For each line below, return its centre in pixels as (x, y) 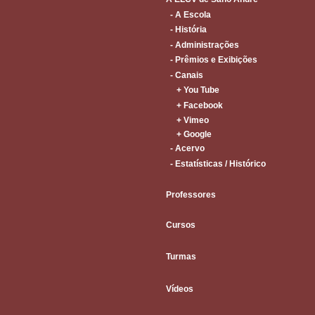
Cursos (181, 225)
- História (186, 30)
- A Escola (188, 15)
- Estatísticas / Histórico (216, 164)
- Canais (185, 75)
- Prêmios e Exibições (212, 60)
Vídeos (180, 289)
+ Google (189, 134)
